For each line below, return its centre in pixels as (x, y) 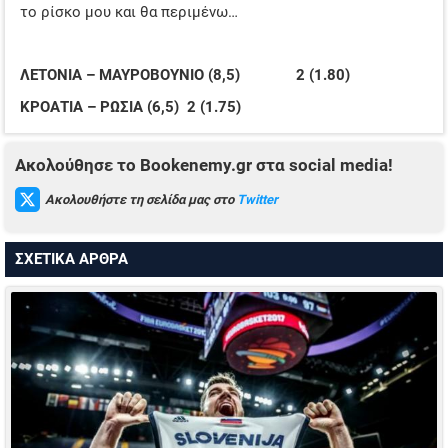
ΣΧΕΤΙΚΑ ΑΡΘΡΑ (71, 259)
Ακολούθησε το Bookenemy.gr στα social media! (204, 165)
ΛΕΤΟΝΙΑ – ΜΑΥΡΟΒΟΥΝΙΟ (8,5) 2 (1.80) (185, 75)
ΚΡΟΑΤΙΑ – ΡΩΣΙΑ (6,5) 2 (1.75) (130, 106)
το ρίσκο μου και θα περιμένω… (129, 12)
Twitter (257, 199)
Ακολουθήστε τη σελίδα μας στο (141, 199)
